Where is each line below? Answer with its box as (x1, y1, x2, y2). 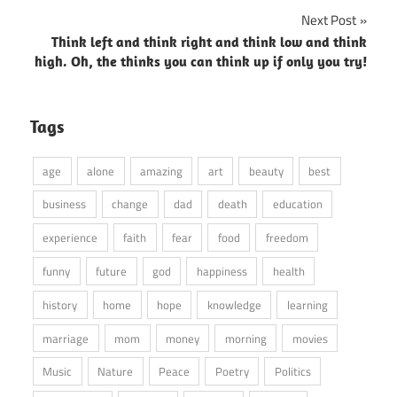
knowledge (206, 295, 261, 314)
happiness (196, 262, 247, 281)
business (43, 195, 87, 214)
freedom (265, 229, 308, 247)
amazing (139, 161, 183, 180)
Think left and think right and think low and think (51, 32, 367, 51)
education (272, 195, 323, 214)
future (96, 262, 128, 281)
